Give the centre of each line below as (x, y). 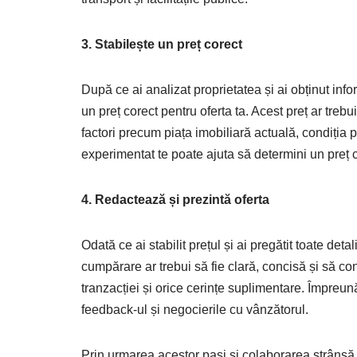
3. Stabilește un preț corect (162, 44)
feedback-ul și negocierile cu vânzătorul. (195, 310)
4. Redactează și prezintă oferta (175, 200)
